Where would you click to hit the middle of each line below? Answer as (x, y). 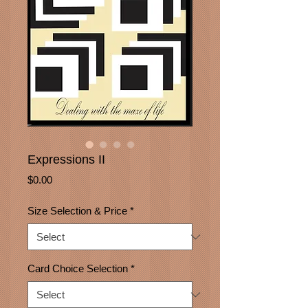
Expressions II (66, 159)
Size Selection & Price (77, 211)
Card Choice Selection (78, 268)
